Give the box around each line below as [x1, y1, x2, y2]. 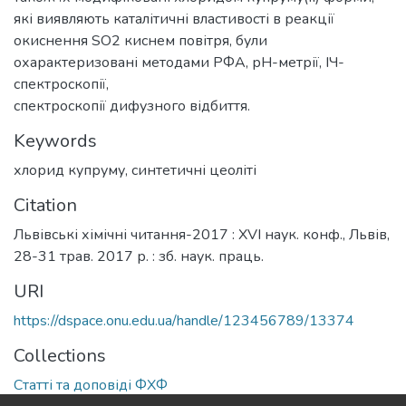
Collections [14, 343, 106, 368]
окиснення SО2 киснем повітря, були [14, 30, 267, 51]
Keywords [14, 128, 97, 153]
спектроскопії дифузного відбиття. [14, 95, 250, 116]
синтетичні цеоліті [131, 159, 256, 180]
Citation [14, 192, 77, 217]
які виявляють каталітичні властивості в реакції [14, 8, 334, 29]
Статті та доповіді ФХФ [14, 374, 168, 395]
